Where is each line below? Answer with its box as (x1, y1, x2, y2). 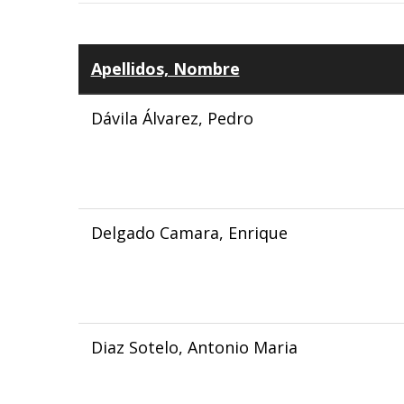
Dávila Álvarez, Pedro (90, 107, 253, 129)
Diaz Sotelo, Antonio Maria (90, 336, 298, 358)
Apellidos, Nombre (90, 58, 240, 79)
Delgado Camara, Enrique (90, 222, 288, 243)
